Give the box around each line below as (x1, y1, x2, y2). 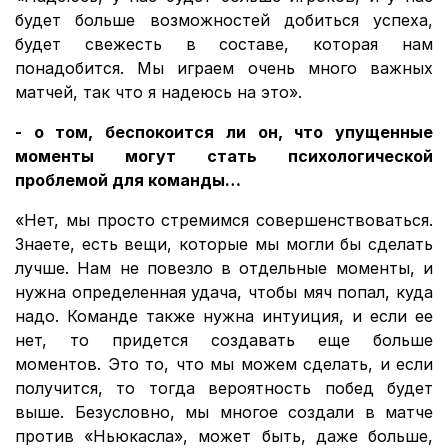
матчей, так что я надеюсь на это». (15, 81, 302, 102)
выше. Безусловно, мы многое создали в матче (15, 401, 433, 422)
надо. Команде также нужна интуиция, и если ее (15, 305, 433, 326)
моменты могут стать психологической (15, 145, 433, 166)
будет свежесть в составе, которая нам (15, 33, 433, 54)
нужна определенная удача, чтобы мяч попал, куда (15, 281, 433, 302)
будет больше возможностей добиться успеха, (15, 9, 433, 30)
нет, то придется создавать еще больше (15, 329, 433, 350)
